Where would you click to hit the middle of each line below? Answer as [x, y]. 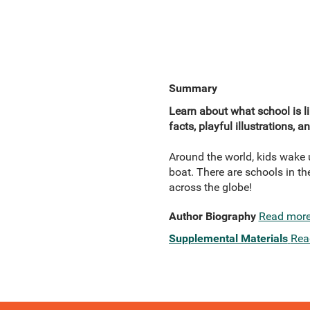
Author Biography [212, 216]
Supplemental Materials [228, 238]
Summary [193, 88]
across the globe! [210, 187]
